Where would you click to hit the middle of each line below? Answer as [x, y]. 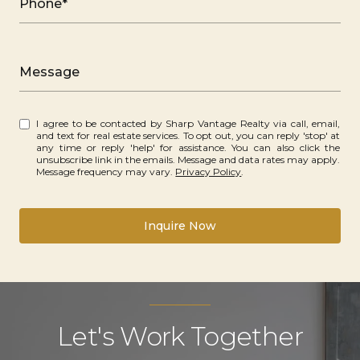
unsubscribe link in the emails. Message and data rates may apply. [188, 159]
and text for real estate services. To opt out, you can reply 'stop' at [188, 135]
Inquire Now [180, 225]
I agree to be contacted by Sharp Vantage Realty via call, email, [101, 123]
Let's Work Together [180, 336]
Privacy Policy [209, 171]
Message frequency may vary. [106, 171]
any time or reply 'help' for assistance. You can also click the [134, 147]
